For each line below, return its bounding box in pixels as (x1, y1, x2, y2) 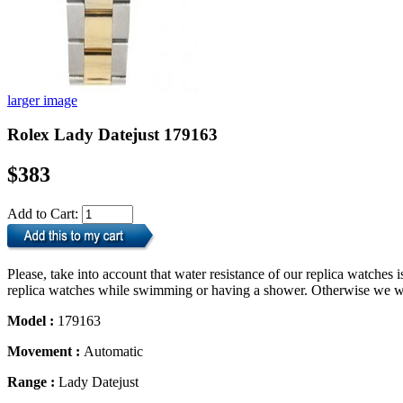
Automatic (84, 344, 143, 360)
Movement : (7, 344, 84, 360)
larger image (7, 92, 77, 108)
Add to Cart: (7, 206, 82, 222)
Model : (7, 313, 58, 329)
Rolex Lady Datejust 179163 (7, 125, 218, 145)
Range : (7, 374, 58, 390)
